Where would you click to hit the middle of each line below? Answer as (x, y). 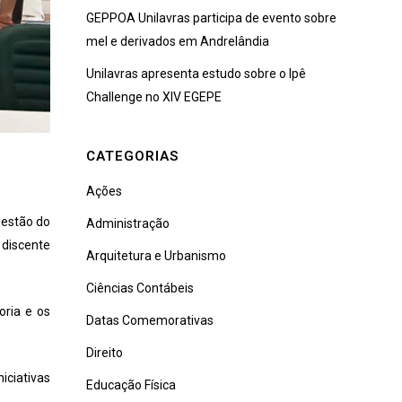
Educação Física (131, 385)
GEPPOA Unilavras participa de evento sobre (211, 17)
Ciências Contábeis (140, 288)
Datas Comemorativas (150, 320)
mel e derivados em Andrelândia (178, 41)
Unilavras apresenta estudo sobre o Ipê (196, 73)
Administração (128, 223)
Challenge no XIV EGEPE (154, 96)
